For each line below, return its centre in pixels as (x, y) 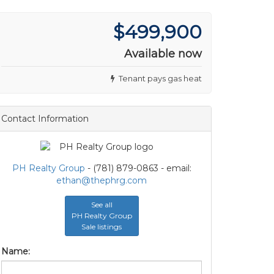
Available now (163, 54)
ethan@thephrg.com (102, 180)
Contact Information (45, 119)
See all (102, 205)
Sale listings (102, 227)
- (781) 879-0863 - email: (138, 168)
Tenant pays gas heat (158, 78)
